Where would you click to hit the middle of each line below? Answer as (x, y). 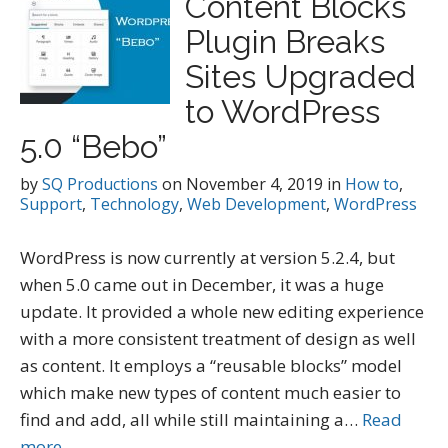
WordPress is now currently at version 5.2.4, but (207, 257)
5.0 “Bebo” (93, 146)
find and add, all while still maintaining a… (191, 419)
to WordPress (282, 111)
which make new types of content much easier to (210, 392)
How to (372, 184)
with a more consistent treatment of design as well (218, 338)
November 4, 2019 (254, 184)
